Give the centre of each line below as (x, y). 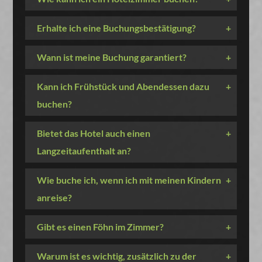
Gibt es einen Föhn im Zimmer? (100, 227)
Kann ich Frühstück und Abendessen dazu (123, 86)
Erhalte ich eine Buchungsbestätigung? (116, 28)
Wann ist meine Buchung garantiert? (111, 57)
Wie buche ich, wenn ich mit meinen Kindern (129, 180)
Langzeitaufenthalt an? (84, 151)
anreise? (54, 197)
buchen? (54, 104)
